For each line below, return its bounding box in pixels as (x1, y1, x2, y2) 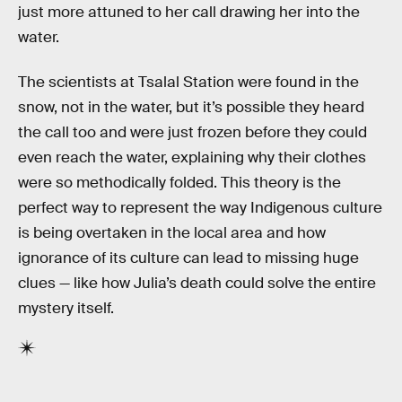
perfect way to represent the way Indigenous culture (18, 197, 382, 217)
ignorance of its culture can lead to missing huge (18, 248, 359, 267)
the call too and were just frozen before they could (18, 122, 367, 142)
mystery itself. (18, 298, 114, 318)
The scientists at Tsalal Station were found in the (18, 72, 359, 92)
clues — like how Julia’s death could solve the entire (18, 273, 376, 293)
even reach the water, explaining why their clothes (18, 147, 366, 167)
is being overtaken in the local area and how (18, 223, 326, 242)
